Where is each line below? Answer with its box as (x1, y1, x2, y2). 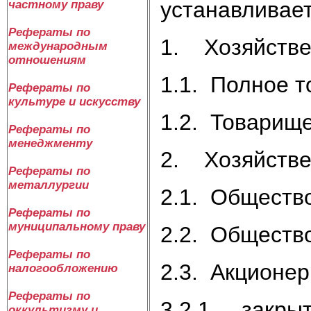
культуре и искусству (8, 95, 140, 108)
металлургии (8, 178, 89, 192)
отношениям (8, 53, 86, 67)
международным (8, 40, 108, 53)
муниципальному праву (8, 220, 145, 233)
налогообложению (8, 262, 118, 275)
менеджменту (8, 137, 92, 150)
